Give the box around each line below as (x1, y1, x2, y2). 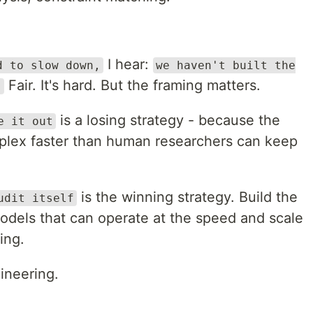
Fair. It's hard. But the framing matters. (4, 77, 261, 94)
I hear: (103, 56, 153, 73)
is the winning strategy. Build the (77, 189, 298, 205)
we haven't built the (156, 59, 296, 72)
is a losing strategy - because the (56, 112, 280, 129)
